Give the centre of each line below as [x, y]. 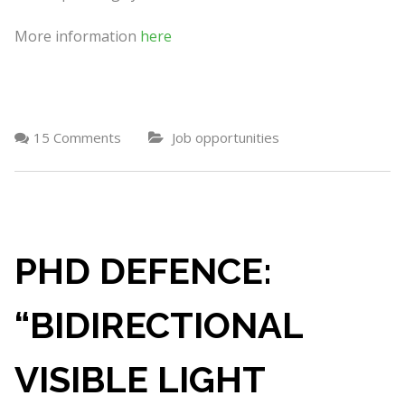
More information [77, 36]
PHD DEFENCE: [143, 271]
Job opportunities [225, 137]
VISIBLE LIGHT [139, 379]
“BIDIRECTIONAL [158, 325]
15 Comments [77, 137]
